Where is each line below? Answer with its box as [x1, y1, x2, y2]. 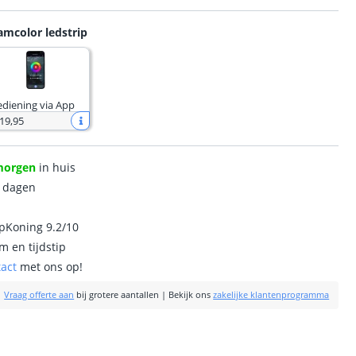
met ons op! [17, 259, 83, 274]
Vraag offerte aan [4, 289, 75, 300]
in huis [36, 160, 76, 175]
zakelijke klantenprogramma [213, 289, 330, 300]
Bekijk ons [168, 289, 211, 300]
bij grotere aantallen [74, 289, 160, 300]
